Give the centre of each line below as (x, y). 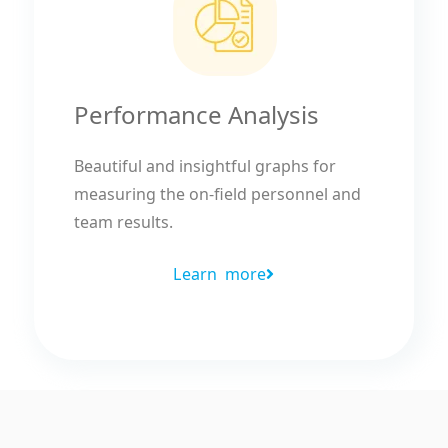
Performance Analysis (196, 115)
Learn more (220, 274)
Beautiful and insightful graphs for (204, 166)
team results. (123, 222)
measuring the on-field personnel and (217, 194)
